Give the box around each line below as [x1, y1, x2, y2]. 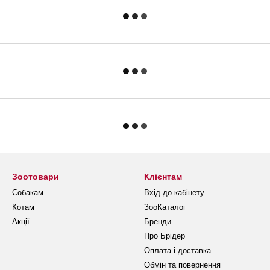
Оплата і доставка [144, 246, 211, 255]
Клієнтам [144, 172, 182, 181]
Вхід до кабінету [144, 188, 204, 197]
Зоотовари [12, 172, 59, 181]
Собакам [12, 188, 43, 197]
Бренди [144, 217, 171, 226]
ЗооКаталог [144, 202, 186, 212]
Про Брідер [144, 231, 185, 240]
